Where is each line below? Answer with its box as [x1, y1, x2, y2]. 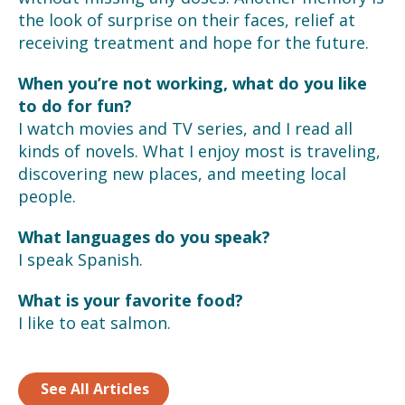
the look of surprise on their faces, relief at [18, 8, 355, 31]
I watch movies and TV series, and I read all [18, 117, 353, 139]
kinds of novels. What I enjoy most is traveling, [18, 139, 381, 162]
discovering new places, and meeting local [18, 162, 346, 184]
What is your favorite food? [18, 288, 243, 311]
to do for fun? [18, 94, 132, 117]
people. [18, 184, 76, 207]
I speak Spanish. [18, 248, 143, 270]
